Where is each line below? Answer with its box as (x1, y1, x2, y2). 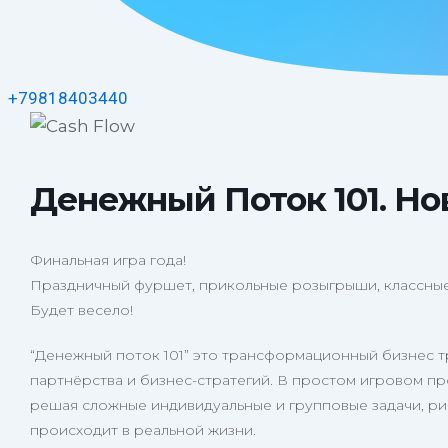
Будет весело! (30, 301, 133, 319)
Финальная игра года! (30, 251, 186, 269)
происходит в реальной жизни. (30, 421, 256, 439)
